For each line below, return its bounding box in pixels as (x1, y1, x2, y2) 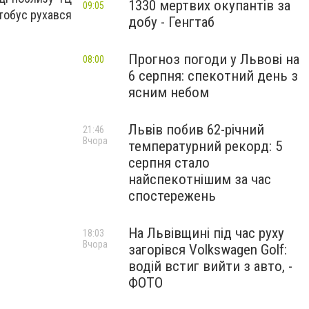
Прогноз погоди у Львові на (128, 51, 299, 68)
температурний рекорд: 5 (128, 138, 282, 154)
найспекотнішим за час (128, 171, 271, 188)
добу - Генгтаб (128, 14, 215, 30)
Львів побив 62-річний (128, 121, 264, 138)
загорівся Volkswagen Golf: (128, 241, 287, 258)
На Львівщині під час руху (128, 225, 284, 241)
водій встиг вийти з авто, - (128, 258, 292, 275)
